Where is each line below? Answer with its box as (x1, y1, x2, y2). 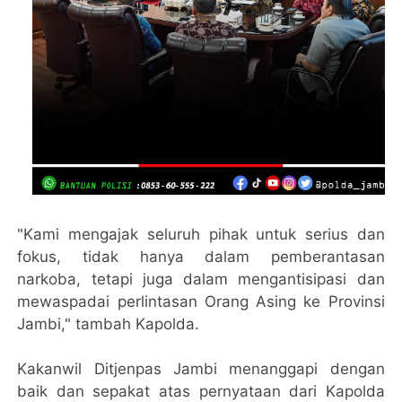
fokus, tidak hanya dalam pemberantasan (17, 247, 385, 266)
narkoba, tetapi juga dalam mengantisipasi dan (17, 269, 385, 288)
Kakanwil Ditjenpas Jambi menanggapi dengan (17, 359, 385, 378)
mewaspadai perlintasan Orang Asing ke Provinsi (17, 292, 385, 310)
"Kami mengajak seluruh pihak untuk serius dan (17, 224, 385, 243)
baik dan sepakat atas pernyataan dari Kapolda (17, 381, 385, 400)
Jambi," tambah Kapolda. (17, 314, 200, 333)
